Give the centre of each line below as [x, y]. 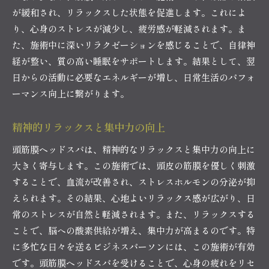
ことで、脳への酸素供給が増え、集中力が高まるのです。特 [134, 230]
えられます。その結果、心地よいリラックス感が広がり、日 [134, 198]
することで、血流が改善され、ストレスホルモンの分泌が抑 [134, 181]
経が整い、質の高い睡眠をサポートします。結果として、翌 [134, 61]
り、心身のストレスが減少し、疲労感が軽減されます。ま [129, 28]
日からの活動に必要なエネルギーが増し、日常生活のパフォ [134, 77]
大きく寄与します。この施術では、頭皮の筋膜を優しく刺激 [134, 165]
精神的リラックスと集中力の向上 [89, 127]
